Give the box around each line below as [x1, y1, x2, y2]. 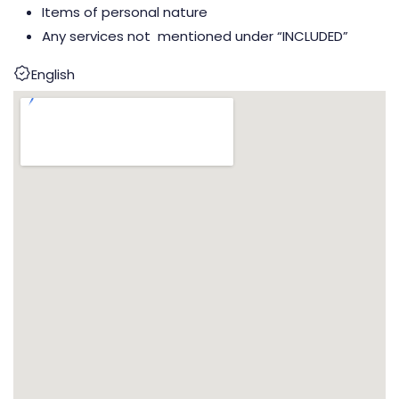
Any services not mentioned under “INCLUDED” [42, 27, 348, 46]
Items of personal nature [42, 3, 208, 22]
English [31, 65, 75, 85]
